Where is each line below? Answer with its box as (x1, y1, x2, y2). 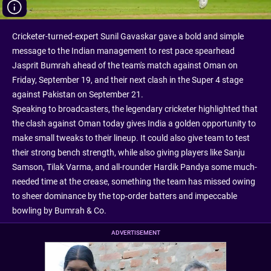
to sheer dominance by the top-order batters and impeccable (12, 191, 237, 201)
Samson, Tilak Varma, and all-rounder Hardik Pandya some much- (12, 162, 257, 172)
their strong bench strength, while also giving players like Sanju (12, 147, 245, 157)
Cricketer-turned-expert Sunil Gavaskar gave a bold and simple (12, 31, 244, 41)
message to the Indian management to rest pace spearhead (12, 45, 235, 56)
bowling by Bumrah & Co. (12, 205, 106, 215)
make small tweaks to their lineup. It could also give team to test (12, 132, 250, 143)
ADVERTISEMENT (111, 229, 160, 236)
